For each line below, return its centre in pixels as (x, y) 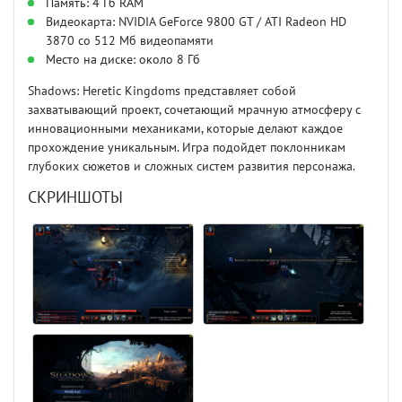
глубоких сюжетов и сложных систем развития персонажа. (192, 167)
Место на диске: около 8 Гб (123, 60)
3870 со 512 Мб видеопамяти (130, 41)
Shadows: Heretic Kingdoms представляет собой (162, 92)
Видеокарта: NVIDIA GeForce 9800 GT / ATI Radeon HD (196, 22)
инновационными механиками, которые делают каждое (185, 129)
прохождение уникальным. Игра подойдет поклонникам (187, 148)
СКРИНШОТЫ (75, 198)
